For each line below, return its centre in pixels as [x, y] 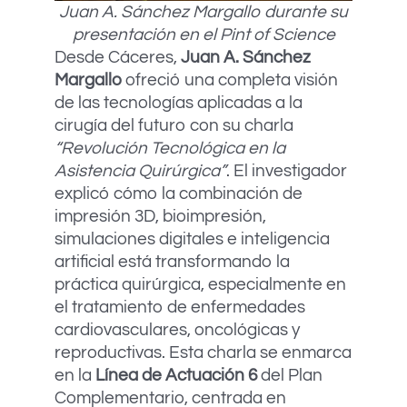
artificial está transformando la [172, 262]
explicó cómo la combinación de [179, 194]
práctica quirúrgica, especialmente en [200, 284]
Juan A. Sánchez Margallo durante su [203, 12]
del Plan [290, 375]
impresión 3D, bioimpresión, [160, 216]
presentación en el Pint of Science [203, 35]
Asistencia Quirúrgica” [140, 171]
